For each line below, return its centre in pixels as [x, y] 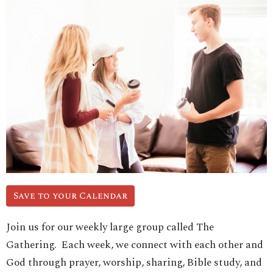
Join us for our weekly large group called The [110, 228]
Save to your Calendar [70, 196]
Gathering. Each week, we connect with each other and [135, 245]
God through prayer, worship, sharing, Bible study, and [134, 263]
